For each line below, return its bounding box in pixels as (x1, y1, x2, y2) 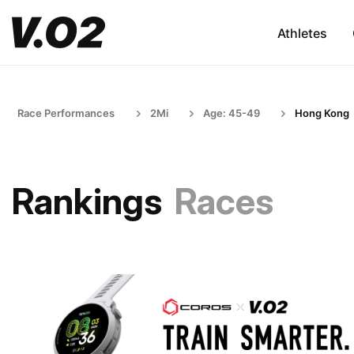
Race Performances (17, 107, 115, 119)
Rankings (12, 179, 162, 223)
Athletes (277, 24, 327, 41)
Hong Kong (295, 107, 349, 119)
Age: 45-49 (203, 107, 260, 119)
